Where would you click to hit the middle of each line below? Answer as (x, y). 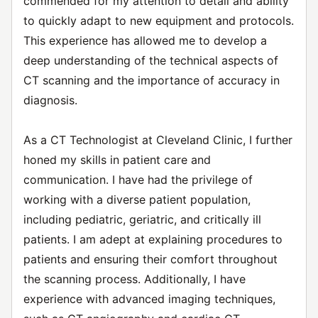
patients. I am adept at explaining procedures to (153, 239)
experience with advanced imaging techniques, (149, 299)
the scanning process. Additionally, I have (135, 279)
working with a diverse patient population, (137, 199)
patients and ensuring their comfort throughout (150, 259)
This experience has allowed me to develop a (145, 40)
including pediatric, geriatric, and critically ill (142, 219)
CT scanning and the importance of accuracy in (152, 80)
